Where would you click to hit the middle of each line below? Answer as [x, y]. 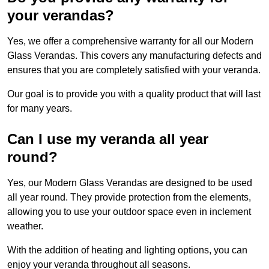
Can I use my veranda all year [108, 139]
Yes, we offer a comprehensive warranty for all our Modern [130, 41]
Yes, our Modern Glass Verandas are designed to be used [130, 183]
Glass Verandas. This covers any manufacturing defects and [134, 56]
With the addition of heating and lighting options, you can [127, 250]
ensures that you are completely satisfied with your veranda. [134, 70]
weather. [25, 226]
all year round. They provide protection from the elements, [129, 198]
